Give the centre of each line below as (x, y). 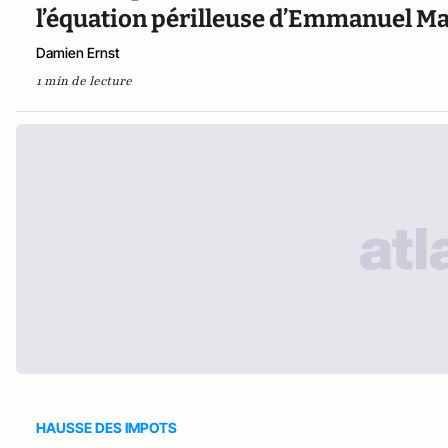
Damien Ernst (78, 53)
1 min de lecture (84, 81)
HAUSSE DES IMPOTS (106, 428)
